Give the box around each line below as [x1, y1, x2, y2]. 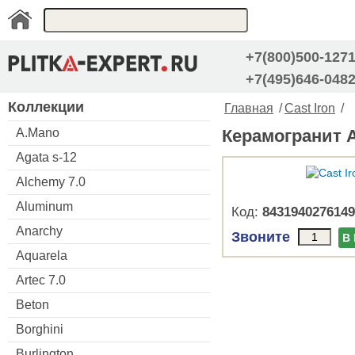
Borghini [16, 322, 63, 336]
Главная [224, 101, 273, 115]
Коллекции [8, 98, 84, 115]
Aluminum [16, 199, 73, 213]
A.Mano [16, 125, 59, 139]
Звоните [231, 229, 290, 245]
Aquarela [16, 248, 67, 262]
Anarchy [16, 223, 63, 238]
